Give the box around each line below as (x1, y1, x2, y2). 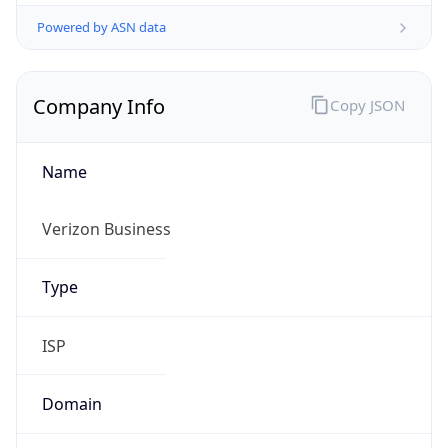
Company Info (33, 93, 165, 121)
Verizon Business (41, 218, 171, 241)
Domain (41, 392, 102, 415)
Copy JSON (329, 94, 405, 115)
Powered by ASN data (37, 18, 166, 37)
